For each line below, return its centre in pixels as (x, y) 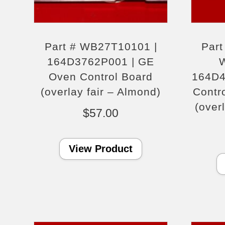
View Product (101, 148)
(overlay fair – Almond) (101, 91)
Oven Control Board (101, 76)
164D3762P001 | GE (101, 61)
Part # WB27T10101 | (101, 46)
